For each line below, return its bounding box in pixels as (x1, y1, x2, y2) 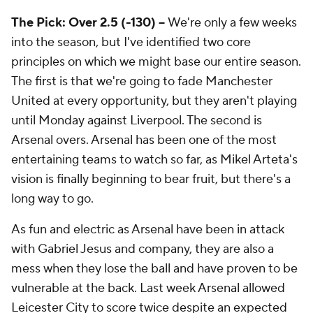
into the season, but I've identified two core (11, 34, 251, 51)
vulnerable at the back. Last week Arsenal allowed (11, 280, 285, 297)
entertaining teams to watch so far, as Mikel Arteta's (11, 152, 298, 168)
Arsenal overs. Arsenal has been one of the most (11, 132, 277, 149)
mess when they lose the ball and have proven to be (11, 261, 298, 277)
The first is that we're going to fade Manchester (11, 73, 272, 90)
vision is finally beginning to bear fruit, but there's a (11, 171, 291, 188)
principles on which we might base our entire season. (11, 54, 301, 71)
